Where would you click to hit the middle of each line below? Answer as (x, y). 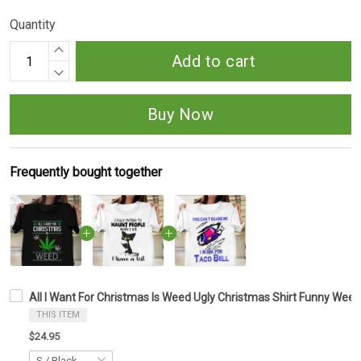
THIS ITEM (58, 315)
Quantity (33, 25)
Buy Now (180, 115)
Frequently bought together (86, 172)
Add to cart (214, 62)
